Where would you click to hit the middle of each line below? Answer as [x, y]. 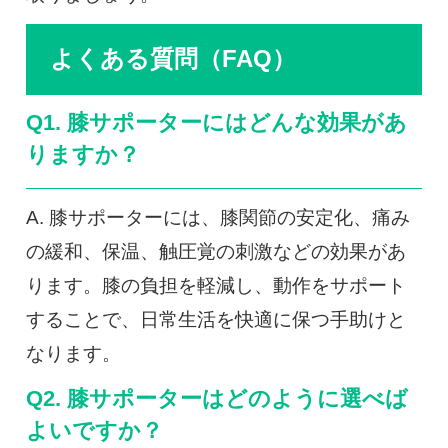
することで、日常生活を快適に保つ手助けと [215, 319]
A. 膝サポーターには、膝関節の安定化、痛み [217, 217]
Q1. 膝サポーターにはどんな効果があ [216, 123]
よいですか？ [94, 430]
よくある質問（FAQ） [172, 59]
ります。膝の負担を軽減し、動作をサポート [215, 285]
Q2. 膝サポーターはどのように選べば [216, 398]
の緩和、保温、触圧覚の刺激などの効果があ [215, 251]
